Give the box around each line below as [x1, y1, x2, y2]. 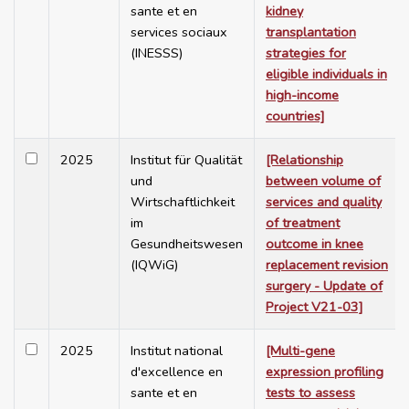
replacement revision [266, 256, 388, 275]
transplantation [266, 23, 356, 42]
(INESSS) [131, 44, 183, 63]
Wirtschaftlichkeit [131, 193, 235, 212]
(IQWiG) [131, 256, 178, 275]
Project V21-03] [266, 298, 363, 317]
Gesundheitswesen [131, 235, 243, 254]
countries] [266, 107, 325, 126]
